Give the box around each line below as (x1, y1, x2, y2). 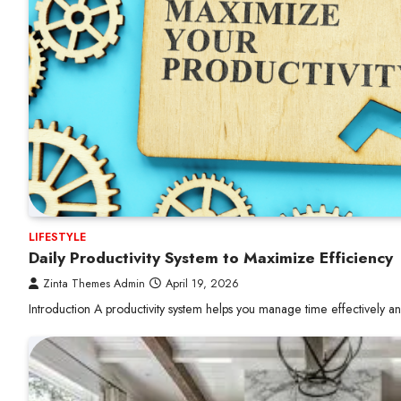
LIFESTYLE (29, 228, 86, 246)
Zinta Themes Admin (43, 275, 145, 293)
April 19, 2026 (166, 275, 239, 293)
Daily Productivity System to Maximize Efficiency (29, 246, 393, 270)
